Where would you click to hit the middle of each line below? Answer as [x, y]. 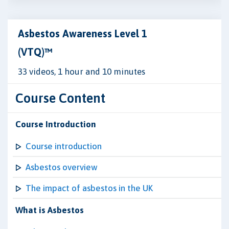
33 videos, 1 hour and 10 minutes [82, 72]
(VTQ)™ [35, 52]
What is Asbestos [50, 210]
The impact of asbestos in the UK [89, 188]
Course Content [60, 98]
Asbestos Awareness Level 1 [83, 33]
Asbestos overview [62, 167]
